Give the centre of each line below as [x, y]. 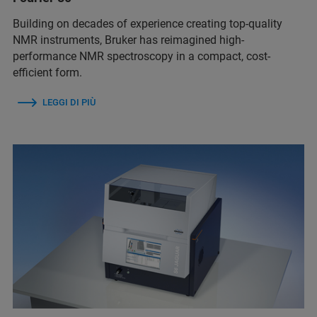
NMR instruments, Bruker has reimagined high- [128, 40]
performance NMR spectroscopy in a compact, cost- [142, 56]
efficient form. [47, 72]
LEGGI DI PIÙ [69, 102]
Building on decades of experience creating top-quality [148, 23]
